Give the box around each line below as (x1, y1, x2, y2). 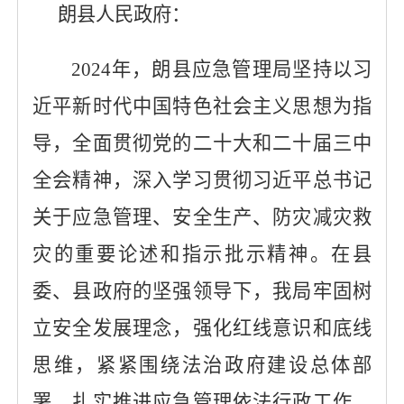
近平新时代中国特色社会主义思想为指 (32, 96, 372, 117)
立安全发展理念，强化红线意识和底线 (32, 317, 372, 339)
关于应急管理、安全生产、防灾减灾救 (32, 207, 372, 228)
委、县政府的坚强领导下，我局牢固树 (32, 280, 372, 302)
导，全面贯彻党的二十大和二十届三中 (32, 133, 372, 154)
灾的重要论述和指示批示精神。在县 (32, 243, 372, 265)
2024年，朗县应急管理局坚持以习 (70, 59, 372, 80)
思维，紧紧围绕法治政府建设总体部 (32, 354, 372, 376)
